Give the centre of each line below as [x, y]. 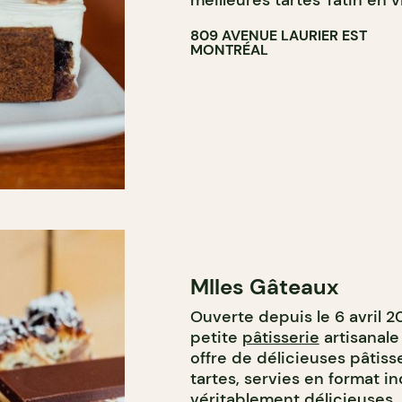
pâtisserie [280, 337]
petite [216, 337]
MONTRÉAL [229, 50]
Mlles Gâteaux [264, 287]
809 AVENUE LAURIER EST [278, 35]
